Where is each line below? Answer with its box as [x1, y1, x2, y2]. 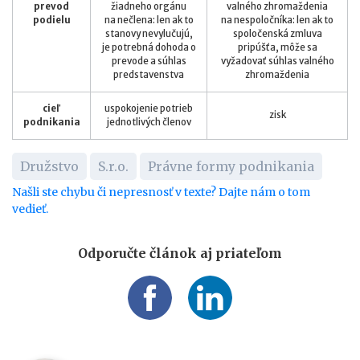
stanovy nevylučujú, [104, 27, 193, 39]
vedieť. [12, 201, 48, 216]
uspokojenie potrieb [104, 102, 193, 114]
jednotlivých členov [106, 116, 191, 128]
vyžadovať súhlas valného [220, 55, 334, 67]
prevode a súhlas [111, 55, 186, 67]
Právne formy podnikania [148, 157, 314, 174]
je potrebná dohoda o [101, 41, 196, 53]
